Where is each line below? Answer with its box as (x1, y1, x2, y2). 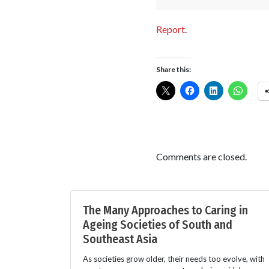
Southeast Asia (83, 231, 157, 246)
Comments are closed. (156, 150, 247, 162)
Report (156, 23, 185, 35)
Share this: (156, 64, 191, 74)
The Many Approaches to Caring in (83, 202, 248, 217)
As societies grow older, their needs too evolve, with (83, 253, 265, 264)
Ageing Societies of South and (83, 217, 232, 232)
